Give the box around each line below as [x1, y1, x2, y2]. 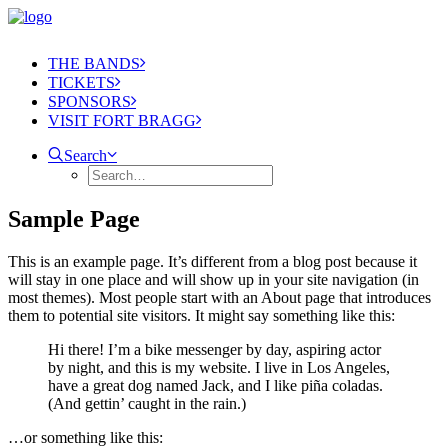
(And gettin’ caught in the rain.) [48, 394, 246, 412]
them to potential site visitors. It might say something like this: [8, 306, 395, 324]
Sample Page [8, 205, 140, 232]
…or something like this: [8, 428, 163, 446]
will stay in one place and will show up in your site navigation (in [8, 270, 419, 288]
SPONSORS [48, 93, 131, 110]
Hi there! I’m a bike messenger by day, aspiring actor [48, 340, 381, 358]
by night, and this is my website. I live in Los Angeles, [48, 358, 390, 376]
